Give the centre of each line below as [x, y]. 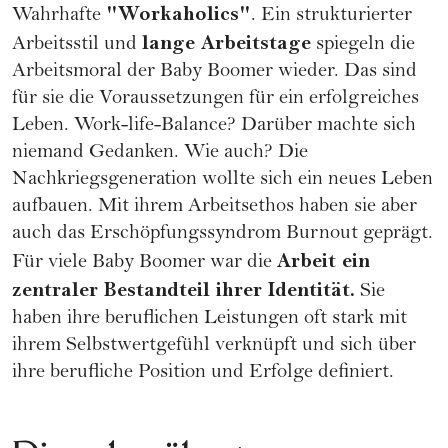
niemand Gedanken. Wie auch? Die [160, 154]
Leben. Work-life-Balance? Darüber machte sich [214, 127]
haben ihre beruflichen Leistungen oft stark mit [209, 320]
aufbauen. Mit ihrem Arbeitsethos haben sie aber [214, 208]
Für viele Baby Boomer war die [144, 264]
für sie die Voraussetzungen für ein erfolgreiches [215, 100]
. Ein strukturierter [331, 17]
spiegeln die [363, 46]
